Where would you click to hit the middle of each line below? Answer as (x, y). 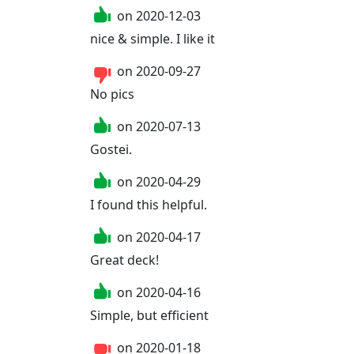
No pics (112, 94)
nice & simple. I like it (153, 38)
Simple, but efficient (149, 315)
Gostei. (111, 149)
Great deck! (124, 260)
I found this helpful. (149, 204)
